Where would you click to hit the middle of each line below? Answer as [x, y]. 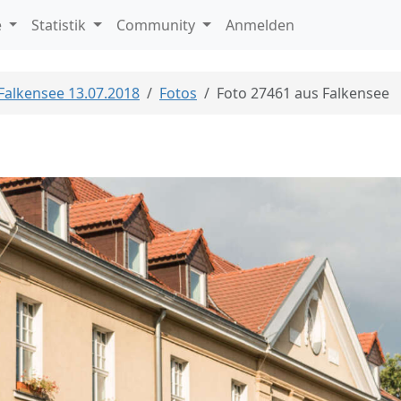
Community [158, 25]
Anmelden [260, 25]
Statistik [61, 25]
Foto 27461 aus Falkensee [303, 93]
